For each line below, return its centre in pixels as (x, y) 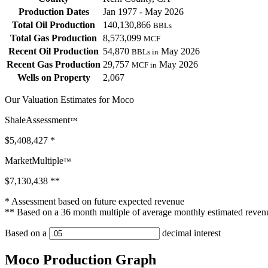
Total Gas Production (54, 38)
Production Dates (54, 12)
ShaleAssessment (37, 120)
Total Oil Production (54, 25)
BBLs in (145, 52)
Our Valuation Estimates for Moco (69, 100)
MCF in (144, 65)
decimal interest (190, 233)
